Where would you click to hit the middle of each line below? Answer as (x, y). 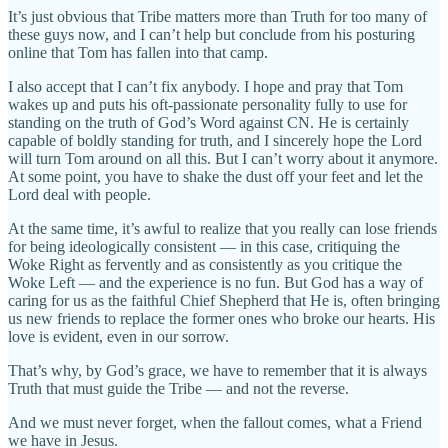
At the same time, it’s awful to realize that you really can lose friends (222, 228)
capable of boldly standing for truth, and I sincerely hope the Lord (215, 140)
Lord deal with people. (79, 194)
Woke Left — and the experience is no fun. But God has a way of (215, 282)
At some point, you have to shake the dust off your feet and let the (215, 176)
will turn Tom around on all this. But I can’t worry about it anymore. (223, 158)
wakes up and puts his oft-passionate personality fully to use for (207, 104)
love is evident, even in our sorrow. (118, 336)
